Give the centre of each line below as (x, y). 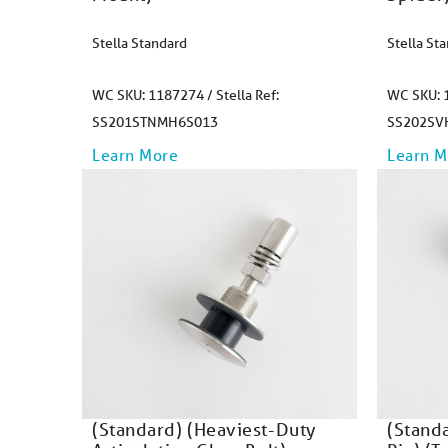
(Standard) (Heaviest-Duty (204, 429)
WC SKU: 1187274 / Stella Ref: (185, 95)
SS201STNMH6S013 (155, 122)
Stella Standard (139, 43)
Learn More (135, 154)
